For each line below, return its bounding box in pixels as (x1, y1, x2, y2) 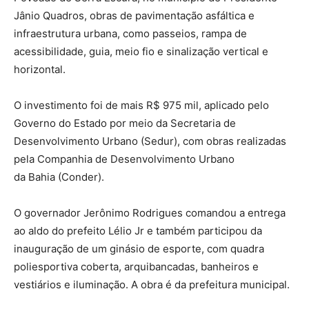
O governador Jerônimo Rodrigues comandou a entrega (14, 206, 286, 220)
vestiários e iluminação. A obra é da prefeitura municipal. (14, 278, 290, 292)
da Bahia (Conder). (14, 170, 104, 184)
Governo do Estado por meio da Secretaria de (14, 117, 236, 130)
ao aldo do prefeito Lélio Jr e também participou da (14, 224, 262, 238)
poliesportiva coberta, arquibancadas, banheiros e (14, 260, 259, 274)
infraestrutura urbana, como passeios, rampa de (14, 27, 247, 41)
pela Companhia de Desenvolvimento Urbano (14, 152, 235, 166)
